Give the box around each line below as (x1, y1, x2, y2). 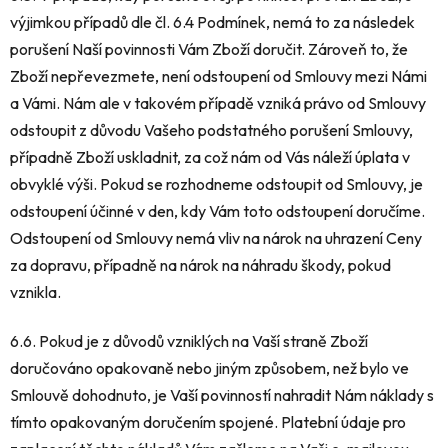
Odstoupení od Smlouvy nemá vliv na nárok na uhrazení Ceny (10, 228, 422, 249)
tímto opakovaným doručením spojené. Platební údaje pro (10, 412, 406, 433)
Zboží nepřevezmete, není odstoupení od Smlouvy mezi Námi (10, 66, 427, 87)
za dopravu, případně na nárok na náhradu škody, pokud (10, 255, 391, 276)
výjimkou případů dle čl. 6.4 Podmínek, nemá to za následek (10, 12, 415, 33)
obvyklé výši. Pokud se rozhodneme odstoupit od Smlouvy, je (10, 174, 423, 195)
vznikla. (10, 282, 61, 303)
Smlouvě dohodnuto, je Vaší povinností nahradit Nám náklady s (10, 385, 434, 406)
